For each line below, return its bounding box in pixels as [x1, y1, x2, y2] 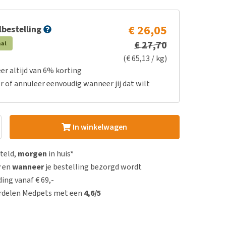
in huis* [47, 148, 74, 159]
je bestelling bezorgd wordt [44, 161, 142, 172]
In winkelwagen [72, 122, 127, 132]
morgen [18, 148, 47, 159]
